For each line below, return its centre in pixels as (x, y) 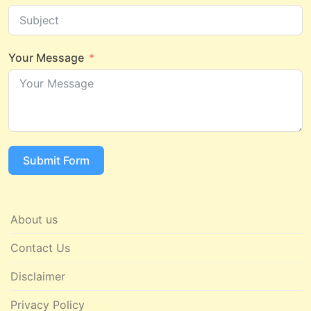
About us (34, 220)
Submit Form (56, 161)
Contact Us (40, 248)
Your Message (46, 58)
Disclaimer (38, 277)
